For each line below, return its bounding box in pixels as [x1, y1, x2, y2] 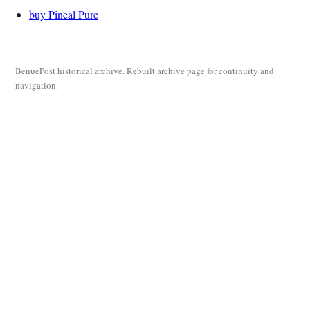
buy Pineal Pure [29, 6, 98, 21]
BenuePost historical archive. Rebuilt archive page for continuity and [15, 64, 274, 77]
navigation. [15, 78, 58, 91]
